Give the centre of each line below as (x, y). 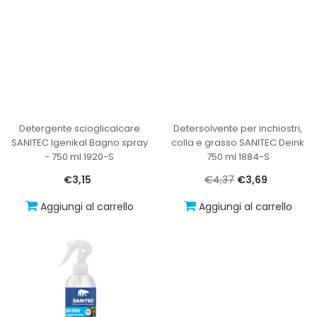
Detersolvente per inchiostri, (238, 128)
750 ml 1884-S (238, 156)
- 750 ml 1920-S (79, 156)
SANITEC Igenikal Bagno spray (79, 142)
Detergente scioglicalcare (79, 128)
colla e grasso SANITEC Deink (238, 142)
